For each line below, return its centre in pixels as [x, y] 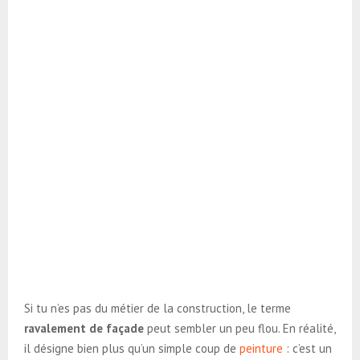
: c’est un [307, 348]
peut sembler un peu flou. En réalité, [239, 328]
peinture [261, 348]
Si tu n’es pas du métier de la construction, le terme [157, 308]
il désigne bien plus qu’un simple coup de [132, 348]
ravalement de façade [84, 328]
